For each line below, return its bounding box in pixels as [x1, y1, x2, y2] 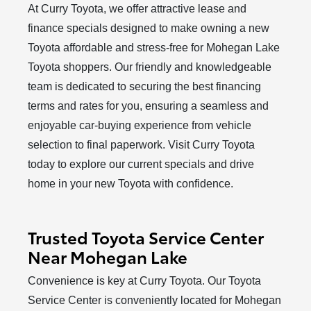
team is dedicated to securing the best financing [28, 80, 262, 92]
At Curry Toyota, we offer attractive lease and [28, 2, 247, 15]
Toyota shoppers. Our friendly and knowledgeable [28, 60, 272, 73]
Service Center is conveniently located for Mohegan [28, 294, 282, 306]
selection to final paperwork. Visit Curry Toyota [28, 138, 255, 151]
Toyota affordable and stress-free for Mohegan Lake [28, 41, 280, 53]
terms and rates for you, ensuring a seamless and [28, 99, 269, 112]
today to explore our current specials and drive [28, 158, 255, 170]
